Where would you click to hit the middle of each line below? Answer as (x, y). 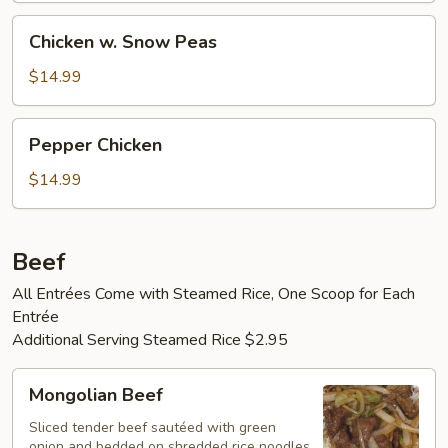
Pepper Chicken (95, 145)
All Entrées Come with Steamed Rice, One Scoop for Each (213, 294)
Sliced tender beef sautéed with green (152, 427)
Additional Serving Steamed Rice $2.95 (150, 340)
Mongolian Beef (96, 395)
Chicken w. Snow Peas (123, 42)
